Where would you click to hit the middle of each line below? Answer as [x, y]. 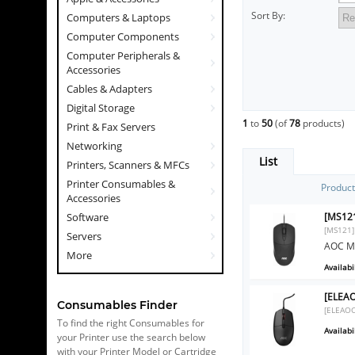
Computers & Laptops [118, 17]
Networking [94, 146]
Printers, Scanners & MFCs [128, 165]
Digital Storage [101, 108]
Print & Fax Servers [111, 127]
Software [88, 217]
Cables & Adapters [109, 89]
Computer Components [123, 36]
